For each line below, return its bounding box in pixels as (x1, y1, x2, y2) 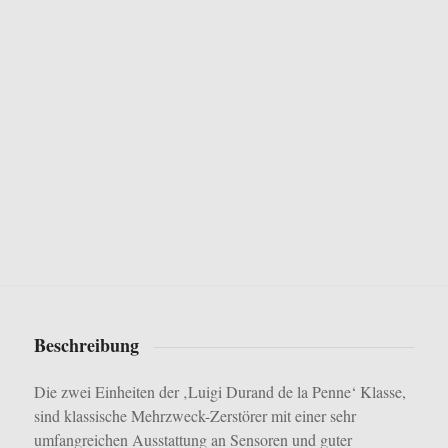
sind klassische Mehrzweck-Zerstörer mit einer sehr (33, 405, 356, 427)
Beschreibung (33, 332, 139, 358)
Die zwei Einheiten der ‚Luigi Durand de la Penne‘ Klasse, (33, 381, 406, 403)
